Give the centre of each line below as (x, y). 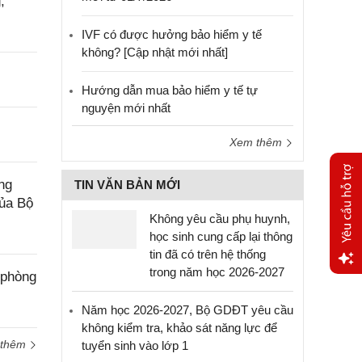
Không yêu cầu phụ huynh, (220, 219)
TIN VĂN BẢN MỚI (127, 185)
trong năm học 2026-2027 (217, 272)
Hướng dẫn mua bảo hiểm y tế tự (170, 90)
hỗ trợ (345, 320)
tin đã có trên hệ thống (208, 254)
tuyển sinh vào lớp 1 (135, 345)
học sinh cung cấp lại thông (221, 236)
